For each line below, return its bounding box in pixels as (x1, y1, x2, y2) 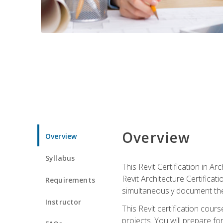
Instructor (45, 197, 82, 207)
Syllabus (45, 153, 75, 163)
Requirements (45, 175, 95, 185)
